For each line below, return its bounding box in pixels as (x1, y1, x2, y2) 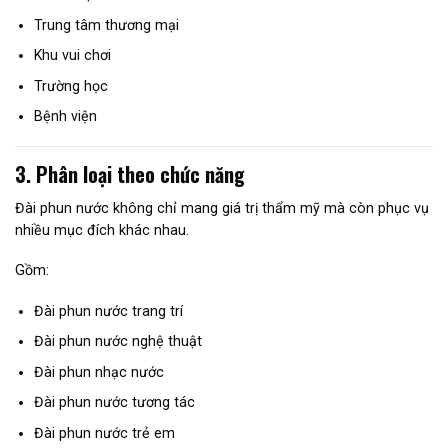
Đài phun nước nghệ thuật (33, 333, 202, 350)
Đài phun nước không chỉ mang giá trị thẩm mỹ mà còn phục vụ (15, 199, 429, 216)
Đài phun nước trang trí (33, 302, 183, 319)
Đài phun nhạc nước (33, 363, 164, 380)
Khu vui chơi (33, 47, 111, 64)
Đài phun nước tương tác (33, 394, 195, 411)
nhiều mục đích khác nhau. (15, 221, 189, 238)
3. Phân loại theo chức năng (15, 158, 245, 189)
